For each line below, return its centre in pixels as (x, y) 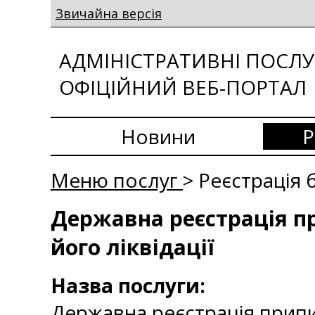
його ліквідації (133, 247)
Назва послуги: (128, 285)
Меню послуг (117, 180)
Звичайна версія (109, 13)
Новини (158, 136)
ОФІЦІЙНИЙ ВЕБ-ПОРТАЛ (183, 87)
